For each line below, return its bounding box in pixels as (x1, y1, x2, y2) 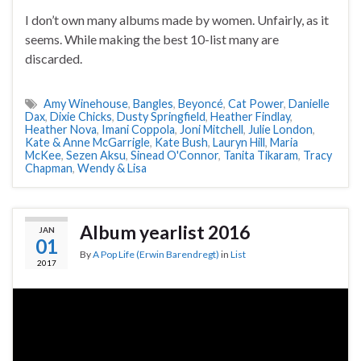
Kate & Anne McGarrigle (25, 135, 150, 149)
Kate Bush (155, 135, 208, 149)
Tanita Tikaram (223, 147, 298, 162)
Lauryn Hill (213, 135, 265, 149)
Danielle (288, 96, 330, 110)
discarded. (25, 50, 82, 66)
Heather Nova (25, 122, 97, 136)
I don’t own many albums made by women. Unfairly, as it (25, 11, 329, 27)
